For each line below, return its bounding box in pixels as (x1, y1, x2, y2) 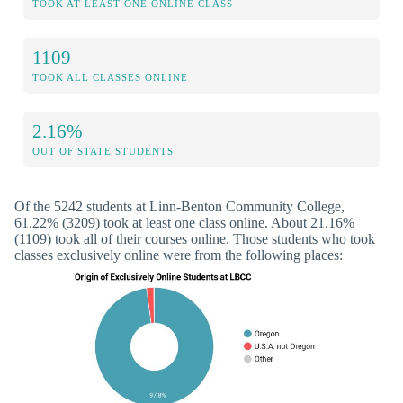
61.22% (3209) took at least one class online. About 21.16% (14, 215, 354, 231)
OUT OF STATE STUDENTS (32, 146, 174, 157)
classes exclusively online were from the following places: (14, 247, 343, 264)
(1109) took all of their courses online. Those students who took (14, 231, 375, 247)
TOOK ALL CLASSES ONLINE (32, 72, 188, 84)
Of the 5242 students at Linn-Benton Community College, (14, 199, 345, 215)
